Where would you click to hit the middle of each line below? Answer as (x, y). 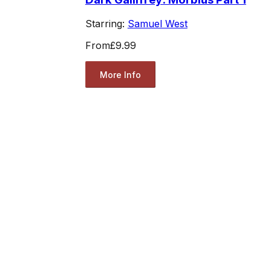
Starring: (106, 24)
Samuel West (157, 24)
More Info (120, 74)
